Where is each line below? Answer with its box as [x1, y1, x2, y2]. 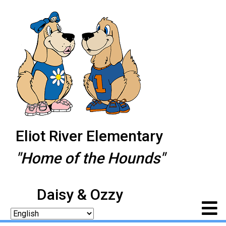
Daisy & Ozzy [16, 186, 123, 203]
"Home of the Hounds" [16, 149, 165, 167]
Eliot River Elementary [16, 127, 166, 145]
